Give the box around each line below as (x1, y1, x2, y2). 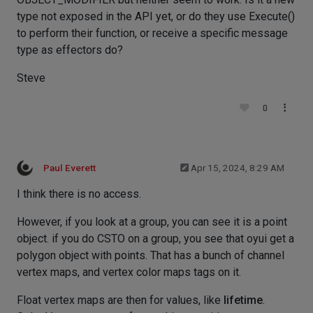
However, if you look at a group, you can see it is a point (17, 215, 287, 228)
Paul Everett (43, 163, 96, 173)
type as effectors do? (17, 43, 123, 57)
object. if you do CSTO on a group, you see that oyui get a (17, 232, 294, 245)
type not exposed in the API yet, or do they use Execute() (17, 10, 295, 23)
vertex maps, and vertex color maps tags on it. (17, 265, 241, 279)
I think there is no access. (17, 187, 141, 201)
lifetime (224, 293, 263, 307)
